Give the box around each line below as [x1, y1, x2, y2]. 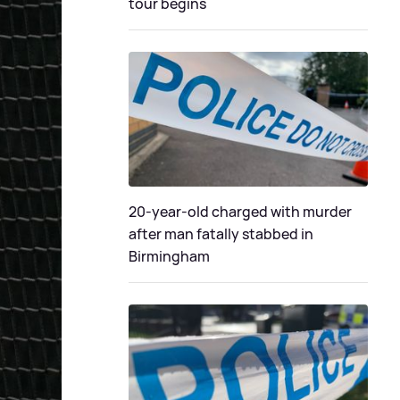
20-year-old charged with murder [129, 201, 352, 221]
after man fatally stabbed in [129, 223, 313, 244]
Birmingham [129, 246, 210, 266]
